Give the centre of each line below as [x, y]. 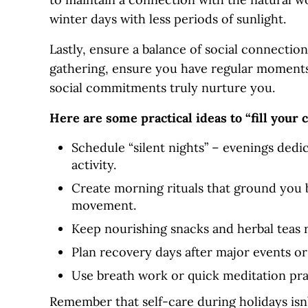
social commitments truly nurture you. [162, 87]
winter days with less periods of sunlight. [168, 19]
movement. [105, 205]
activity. [95, 164]
